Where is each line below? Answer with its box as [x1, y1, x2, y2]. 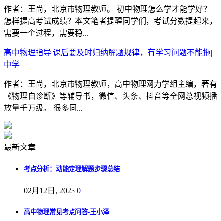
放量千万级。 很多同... [4, 104, 83, 112]
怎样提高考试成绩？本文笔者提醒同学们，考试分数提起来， [4, 17, 217, 26]
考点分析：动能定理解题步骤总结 [24, 165, 120, 173]
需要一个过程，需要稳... [4, 29, 89, 37]
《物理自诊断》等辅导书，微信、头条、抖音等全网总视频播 [4, 92, 217, 101]
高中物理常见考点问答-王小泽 [24, 208, 109, 216]
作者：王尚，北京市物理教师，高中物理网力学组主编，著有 [4, 80, 217, 89]
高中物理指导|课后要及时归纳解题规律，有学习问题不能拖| [4, 48, 212, 57]
